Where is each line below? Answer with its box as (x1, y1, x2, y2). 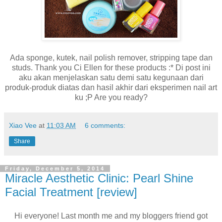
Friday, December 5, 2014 (5, 166, 105, 172)
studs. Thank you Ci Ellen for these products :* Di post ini (11, 63, 211, 72)
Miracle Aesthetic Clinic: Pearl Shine (5, 171, 193, 185)
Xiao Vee (9, 121, 37, 130)
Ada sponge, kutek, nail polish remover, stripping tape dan (9, 54, 213, 62)
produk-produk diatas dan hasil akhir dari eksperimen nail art (5, 83, 217, 92)
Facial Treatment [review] (5, 185, 137, 199)
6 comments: (85, 121, 126, 130)
